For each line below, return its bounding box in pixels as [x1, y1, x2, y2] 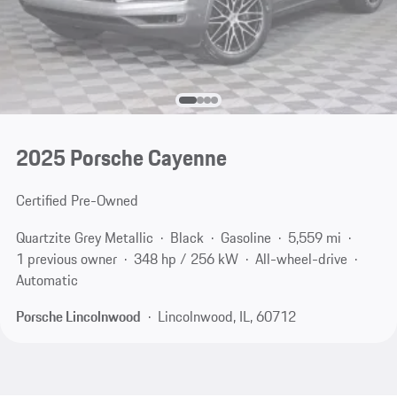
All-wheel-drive [254, 247, 347, 269]
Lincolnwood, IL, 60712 [157, 306, 296, 328]
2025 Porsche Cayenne [15, 141, 227, 175]
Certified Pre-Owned [15, 190, 138, 212]
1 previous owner [15, 247, 117, 269]
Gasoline [220, 226, 271, 248]
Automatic [15, 269, 78, 291]
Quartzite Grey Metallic [15, 226, 153, 248]
